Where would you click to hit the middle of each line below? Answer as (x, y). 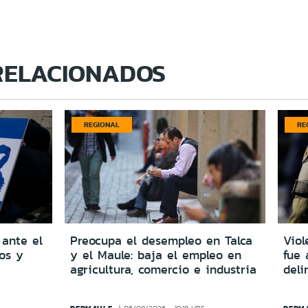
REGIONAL (102, 124)
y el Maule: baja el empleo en (156, 255)
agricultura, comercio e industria (164, 269)
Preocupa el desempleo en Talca (162, 240)
